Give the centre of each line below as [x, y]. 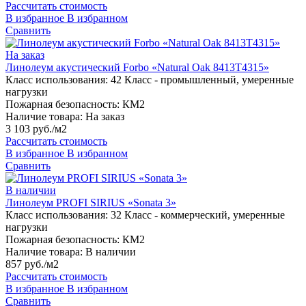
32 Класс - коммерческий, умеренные [198, 215]
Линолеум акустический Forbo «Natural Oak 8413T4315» [137, 68]
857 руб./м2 [32, 264]
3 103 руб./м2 [36, 129]
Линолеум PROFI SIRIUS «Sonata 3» [91, 203]
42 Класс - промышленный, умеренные [202, 80]
